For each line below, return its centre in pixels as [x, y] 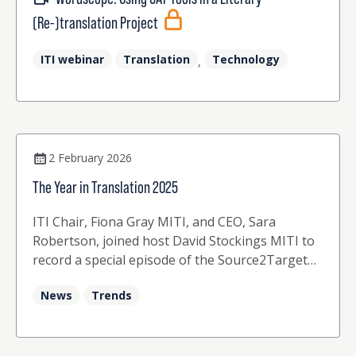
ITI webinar [72, 60]
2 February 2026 [90, 158]
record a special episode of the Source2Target [170, 260]
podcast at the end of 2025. [113, 279]
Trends [112, 296]
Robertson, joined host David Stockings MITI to [174, 241]
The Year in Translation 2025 [105, 188]
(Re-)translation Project [97, 23]
